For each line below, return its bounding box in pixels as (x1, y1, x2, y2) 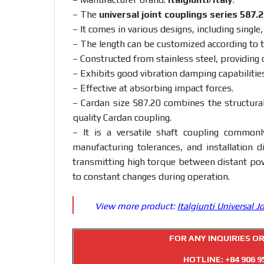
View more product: (95, 201, 175, 212)
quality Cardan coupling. (72, 112, 171, 124)
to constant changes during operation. (72, 171, 230, 183)
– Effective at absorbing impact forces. (72, 82, 233, 94)
